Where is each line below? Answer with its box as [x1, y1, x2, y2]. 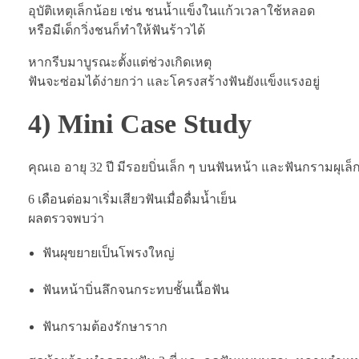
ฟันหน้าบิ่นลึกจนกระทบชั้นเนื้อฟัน [42, 282, 229, 296]
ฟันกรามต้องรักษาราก [42, 319, 167, 333]
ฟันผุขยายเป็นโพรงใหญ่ [42, 245, 175, 260]
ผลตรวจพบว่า [28, 211, 104, 225]
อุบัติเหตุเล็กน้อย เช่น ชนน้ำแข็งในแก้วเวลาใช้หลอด [28, 3, 315, 18]
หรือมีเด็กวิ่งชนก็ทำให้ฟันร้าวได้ [28, 22, 205, 37]
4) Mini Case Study [28, 108, 252, 139]
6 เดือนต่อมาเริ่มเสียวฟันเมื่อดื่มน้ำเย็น [28, 192, 236, 206]
